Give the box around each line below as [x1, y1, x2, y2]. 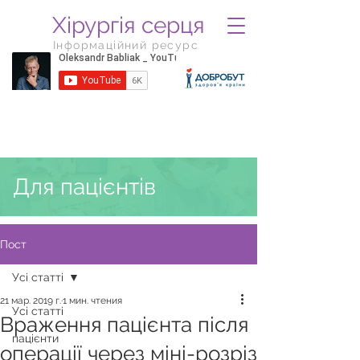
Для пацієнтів [13, 174, 156, 200]
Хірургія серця [52, 12, 205, 39]
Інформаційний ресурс [53, 39, 198, 51]
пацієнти [12, 332, 59, 345]
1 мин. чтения [63, 295, 122, 306]
